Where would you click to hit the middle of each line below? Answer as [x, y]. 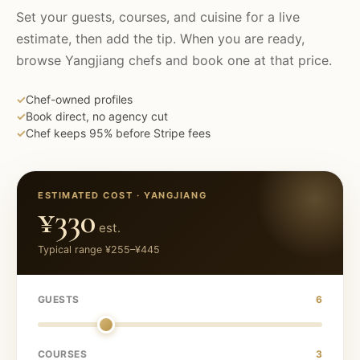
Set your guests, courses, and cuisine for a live [158, 17]
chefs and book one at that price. [228, 60]
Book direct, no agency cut [97, 116]
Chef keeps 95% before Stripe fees [118, 133]
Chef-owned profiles [79, 99]
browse [41, 60]
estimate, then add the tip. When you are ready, [160, 39]
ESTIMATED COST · [91, 195]
